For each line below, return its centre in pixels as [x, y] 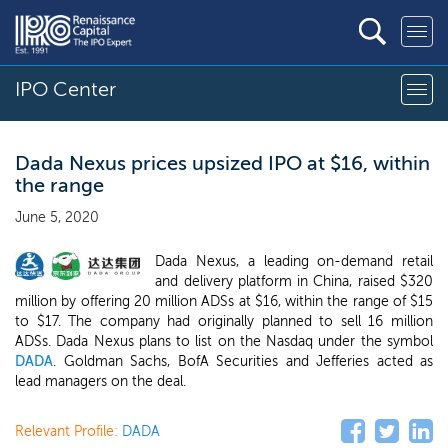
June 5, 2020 [57, 217]
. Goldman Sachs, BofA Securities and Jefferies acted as [243, 361]
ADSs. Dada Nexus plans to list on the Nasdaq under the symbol [224, 341]
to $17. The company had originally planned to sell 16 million [224, 321]
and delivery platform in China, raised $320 [294, 281]
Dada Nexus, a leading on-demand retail [294, 261]
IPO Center [65, 89]
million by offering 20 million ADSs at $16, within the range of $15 [224, 301]
